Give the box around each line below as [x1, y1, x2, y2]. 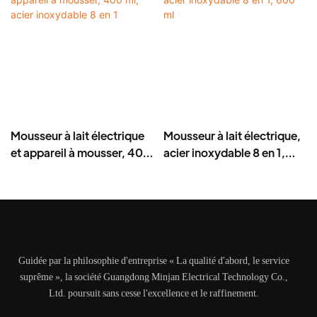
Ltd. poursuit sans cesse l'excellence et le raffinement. [48, 287, 259, 299]
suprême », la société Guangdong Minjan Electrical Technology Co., [19, 271, 288, 283]
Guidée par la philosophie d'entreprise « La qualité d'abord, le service [18, 255, 289, 267]
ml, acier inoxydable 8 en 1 [11, 161, 147, 177]
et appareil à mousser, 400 [11, 144, 151, 160]
